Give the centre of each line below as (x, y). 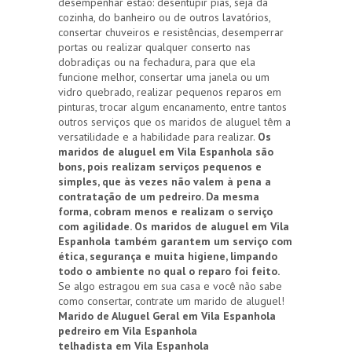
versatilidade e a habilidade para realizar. (158, 137)
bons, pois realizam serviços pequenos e (160, 167)
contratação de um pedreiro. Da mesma (159, 197)
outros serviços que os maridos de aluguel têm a (174, 122)
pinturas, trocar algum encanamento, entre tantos (172, 107)
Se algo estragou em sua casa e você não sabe (170, 286)
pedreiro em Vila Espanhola (128, 331)
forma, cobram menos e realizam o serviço (165, 212)
